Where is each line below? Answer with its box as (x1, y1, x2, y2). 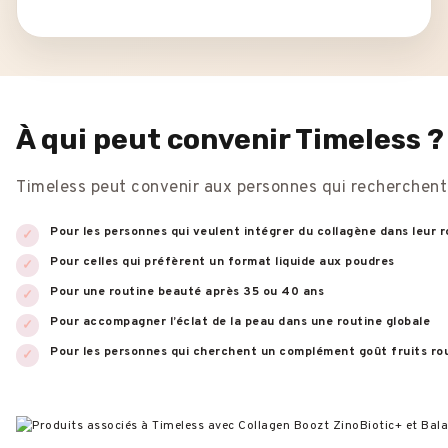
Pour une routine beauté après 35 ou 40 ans (50, 284, 324, 301)
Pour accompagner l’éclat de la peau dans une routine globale (50, 314, 430, 331)
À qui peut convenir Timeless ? (16, 123, 444, 157)
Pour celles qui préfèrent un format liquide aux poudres (50, 254, 395, 271)
